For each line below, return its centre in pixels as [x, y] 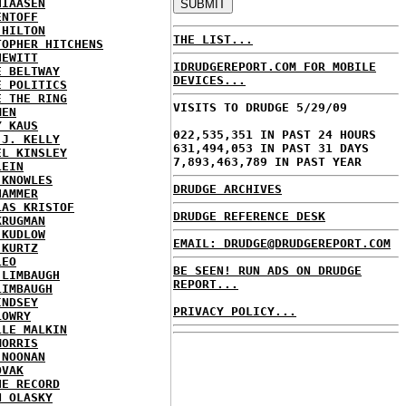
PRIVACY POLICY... [235, 311]
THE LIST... [213, 39]
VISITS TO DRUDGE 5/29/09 [260, 107]
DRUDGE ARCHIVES [227, 189]
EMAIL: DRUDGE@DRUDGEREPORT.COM [282, 243]
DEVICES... [209, 80]
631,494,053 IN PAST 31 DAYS [271, 148]
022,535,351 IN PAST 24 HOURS [275, 135]
